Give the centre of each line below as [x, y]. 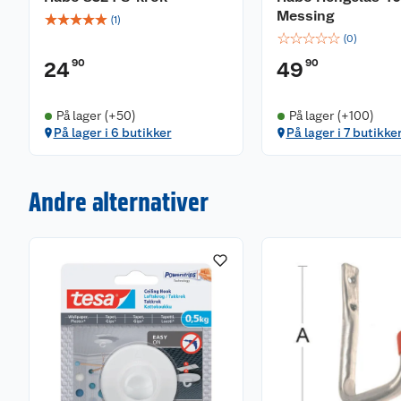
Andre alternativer [119, 201]
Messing [305, 16]
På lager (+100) [331, 115]
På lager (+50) [96, 115]
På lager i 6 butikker [112, 132]
